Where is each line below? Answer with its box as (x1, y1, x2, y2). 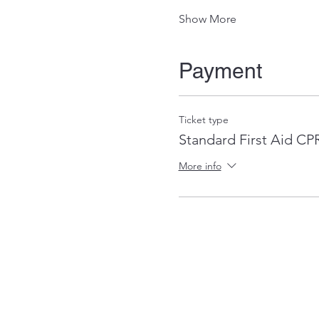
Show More (178, 12, 236, 26)
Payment (178, 58, 262, 83)
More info (178, 159, 221, 173)
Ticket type (178, 113, 229, 126)
